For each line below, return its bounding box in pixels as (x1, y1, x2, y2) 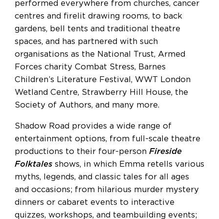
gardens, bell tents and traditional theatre (15, 25, 180, 33)
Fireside (149, 147, 182, 155)
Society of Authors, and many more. (15, 101, 159, 109)
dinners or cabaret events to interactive (15, 198, 175, 206)
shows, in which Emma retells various (52, 160, 204, 168)
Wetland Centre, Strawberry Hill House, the (15, 88, 188, 97)
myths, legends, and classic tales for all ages (15, 173, 189, 181)
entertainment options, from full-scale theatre (15, 134, 200, 143)
